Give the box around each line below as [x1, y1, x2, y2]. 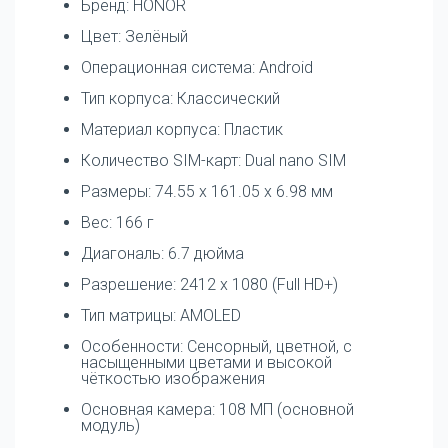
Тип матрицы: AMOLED [81, 305, 241, 325]
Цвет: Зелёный [81, 26, 188, 46]
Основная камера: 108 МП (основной [81, 399, 354, 419]
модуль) [81, 415, 140, 435]
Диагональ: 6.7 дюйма [81, 243, 244, 263]
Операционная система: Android [81, 57, 313, 77]
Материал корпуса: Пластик [81, 119, 283, 139]
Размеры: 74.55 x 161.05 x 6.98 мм [81, 181, 333, 201]
